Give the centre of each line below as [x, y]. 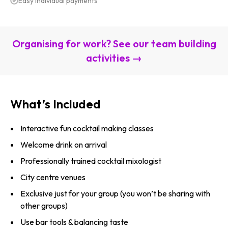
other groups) [44, 205]
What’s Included [55, 104]
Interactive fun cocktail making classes [87, 128]
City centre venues [53, 177]
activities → [114, 58]
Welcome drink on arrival [64, 144]
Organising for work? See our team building [114, 43]
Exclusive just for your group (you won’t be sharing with [115, 193]
